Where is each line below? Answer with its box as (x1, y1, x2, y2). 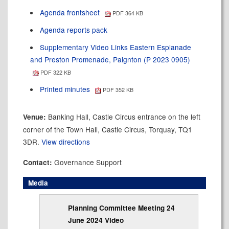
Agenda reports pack (40, 25, 108, 35)
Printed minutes (40, 84, 93, 94)
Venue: (23, 112, 48, 122)
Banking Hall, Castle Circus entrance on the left (48, 111, 200, 122)
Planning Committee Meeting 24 (68, 202, 175, 213)
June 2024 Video (68, 215, 124, 225)
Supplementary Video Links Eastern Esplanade (40, 42, 192, 52)
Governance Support (54, 157, 124, 167)
